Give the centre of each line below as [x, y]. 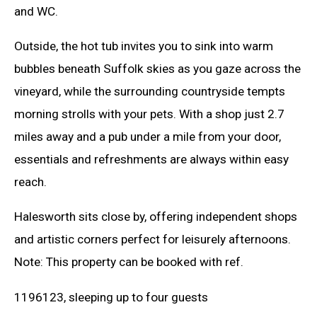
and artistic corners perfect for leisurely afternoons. [152, 240]
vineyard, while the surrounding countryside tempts [150, 91]
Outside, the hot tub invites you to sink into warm [144, 46]
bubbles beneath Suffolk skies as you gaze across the [157, 68]
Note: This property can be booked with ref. [129, 262]
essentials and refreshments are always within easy [151, 159]
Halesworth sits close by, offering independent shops [156, 217]
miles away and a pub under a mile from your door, [148, 136]
